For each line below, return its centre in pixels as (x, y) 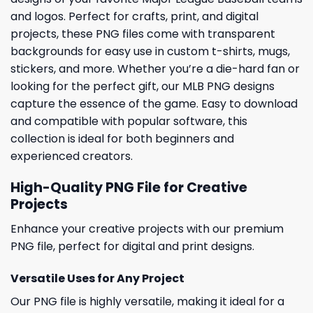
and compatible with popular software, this (129, 122)
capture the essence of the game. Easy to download (154, 104)
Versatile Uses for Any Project (97, 278)
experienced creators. (72, 156)
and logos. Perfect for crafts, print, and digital (134, 17)
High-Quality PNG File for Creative (129, 188)
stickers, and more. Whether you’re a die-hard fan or (155, 69)
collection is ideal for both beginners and (122, 139)
